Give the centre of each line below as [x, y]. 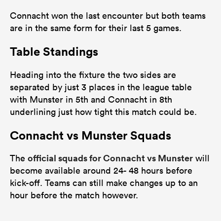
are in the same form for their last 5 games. [96, 28]
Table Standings [54, 51]
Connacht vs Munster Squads [91, 135]
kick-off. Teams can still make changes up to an [104, 183]
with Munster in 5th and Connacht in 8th [91, 99]
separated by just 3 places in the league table [101, 87]
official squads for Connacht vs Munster [110, 158]
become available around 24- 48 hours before [101, 171]
